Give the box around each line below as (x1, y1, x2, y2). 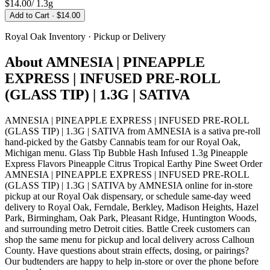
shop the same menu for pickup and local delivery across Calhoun (5, 234, 254, 245)
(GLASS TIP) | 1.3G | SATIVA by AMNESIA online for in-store (5, 180, 253, 190)
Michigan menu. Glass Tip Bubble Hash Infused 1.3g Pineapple (5, 147, 248, 158)
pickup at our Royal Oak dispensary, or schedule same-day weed (5, 190, 251, 201)
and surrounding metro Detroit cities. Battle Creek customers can (5, 223, 250, 234)
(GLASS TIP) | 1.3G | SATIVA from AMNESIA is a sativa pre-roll (5, 125, 260, 136)
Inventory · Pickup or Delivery (46, 31, 166, 42)
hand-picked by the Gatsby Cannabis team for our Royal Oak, (5, 136, 240, 147)
